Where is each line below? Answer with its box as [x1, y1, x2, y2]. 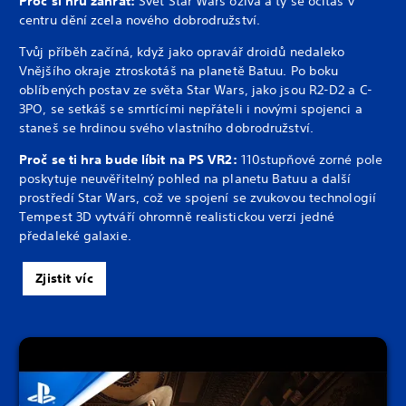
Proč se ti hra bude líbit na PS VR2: [19, 151, 241, 169]
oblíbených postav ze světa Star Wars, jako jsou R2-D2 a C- [19, 82, 372, 99]
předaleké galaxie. [19, 227, 131, 245]
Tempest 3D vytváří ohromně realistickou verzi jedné [19, 208, 335, 226]
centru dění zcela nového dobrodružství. [19, 12, 260, 29]
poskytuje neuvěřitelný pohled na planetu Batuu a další [19, 170, 352, 188]
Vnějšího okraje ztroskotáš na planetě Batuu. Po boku [19, 63, 339, 80]
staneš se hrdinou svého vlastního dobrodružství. [19, 120, 314, 137]
